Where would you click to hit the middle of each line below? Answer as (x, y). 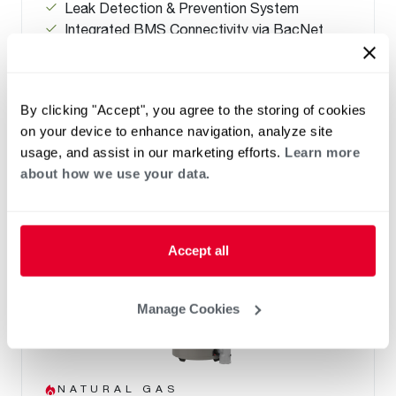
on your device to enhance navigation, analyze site (176, 131)
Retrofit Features (119, 93)
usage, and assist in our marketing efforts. (152, 152)
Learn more (322, 152)
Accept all (198, 250)
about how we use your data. (115, 173)
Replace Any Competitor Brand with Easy (194, 72)
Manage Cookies (188, 308)
